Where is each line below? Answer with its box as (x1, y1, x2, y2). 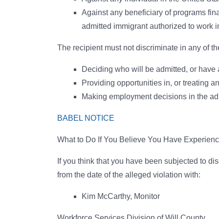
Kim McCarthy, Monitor (82, 192, 160, 200)
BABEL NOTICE (57, 114, 114, 122)
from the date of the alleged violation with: (57, 171, 200, 179)
